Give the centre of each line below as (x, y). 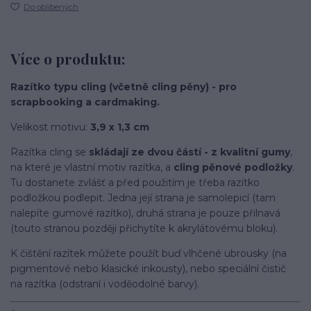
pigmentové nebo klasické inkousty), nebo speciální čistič (148, 269)
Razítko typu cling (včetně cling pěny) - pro (124, 87)
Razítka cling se (50, 152)
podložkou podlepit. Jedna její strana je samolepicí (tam (143, 198)
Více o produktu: (68, 58)
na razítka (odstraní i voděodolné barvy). (105, 284)
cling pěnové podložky (232, 168)
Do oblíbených (51, 7)
